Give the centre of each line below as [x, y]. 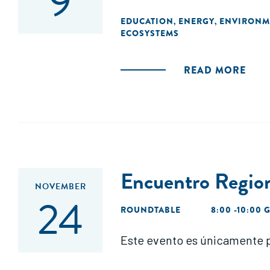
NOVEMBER [60, 187]
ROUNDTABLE [151, 210]
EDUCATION [147, 21]
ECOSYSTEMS [150, 33]
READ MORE [215, 70]
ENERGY [196, 21]
